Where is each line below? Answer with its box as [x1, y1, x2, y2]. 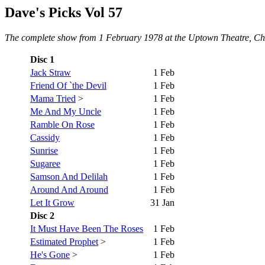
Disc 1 [30, 54, 54, 64]
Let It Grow [30, 197, 75, 208]
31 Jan [150, 197, 174, 208]
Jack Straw [30, 67, 71, 77]
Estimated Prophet [30, 236, 98, 247]
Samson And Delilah [30, 171, 108, 182]
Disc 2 [30, 210, 54, 221]
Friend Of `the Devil [30, 80, 106, 91]
